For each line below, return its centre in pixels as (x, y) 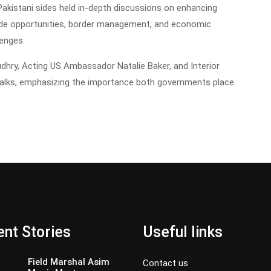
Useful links (183, 232)
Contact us (165, 263)
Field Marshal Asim (69, 262)
